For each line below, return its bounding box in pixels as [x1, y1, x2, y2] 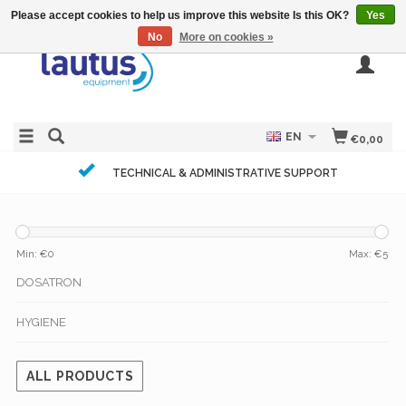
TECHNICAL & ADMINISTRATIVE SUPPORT [111, 167, 338, 179]
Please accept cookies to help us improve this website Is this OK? [11, 9, 352, 22]
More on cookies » [179, 31, 274, 43]
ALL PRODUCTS [26, 369, 134, 384]
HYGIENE [16, 315, 66, 330]
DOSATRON [16, 275, 82, 290]
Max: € [349, 247, 382, 261]
